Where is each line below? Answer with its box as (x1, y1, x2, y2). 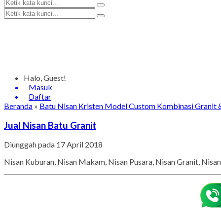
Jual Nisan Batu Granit (4, 119, 96, 131)
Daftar (29, 92, 51, 101)
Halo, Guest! (24, 73, 66, 82)
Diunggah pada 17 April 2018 (4, 140, 103, 149)
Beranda (4, 101, 33, 110)
